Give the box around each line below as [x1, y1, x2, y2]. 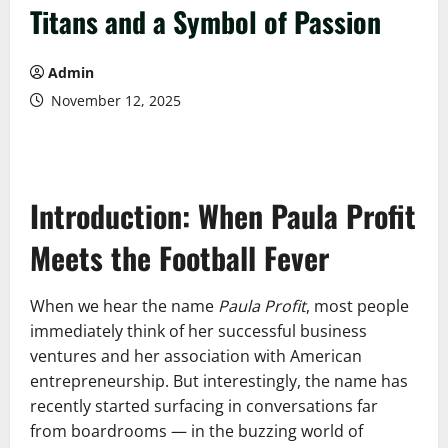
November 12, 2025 [47, 91, 181, 110]
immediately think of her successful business [30, 320, 367, 342]
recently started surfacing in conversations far [30, 395, 378, 417]
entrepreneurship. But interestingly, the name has [30, 370, 408, 392]
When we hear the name [30, 295, 218, 317]
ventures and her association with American [30, 345, 362, 367]
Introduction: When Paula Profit [30, 193, 416, 238]
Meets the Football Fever [30, 235, 329, 280]
